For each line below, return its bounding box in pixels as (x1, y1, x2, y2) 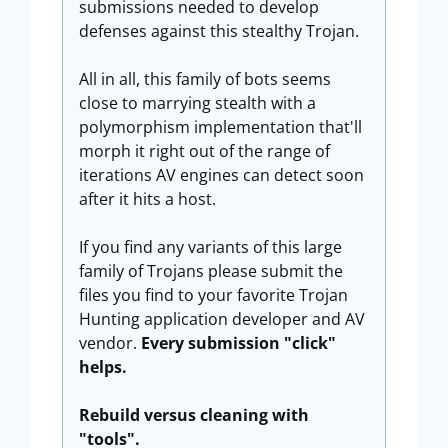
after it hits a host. (79, 188, 216, 210)
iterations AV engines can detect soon (79, 164, 364, 186)
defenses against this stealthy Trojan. (79, 20, 359, 42)
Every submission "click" (141, 332, 336, 354)
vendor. (79, 332, 141, 354)
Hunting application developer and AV (79, 308, 365, 330)
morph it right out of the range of (79, 140, 330, 162)
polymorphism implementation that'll (79, 116, 362, 138)
